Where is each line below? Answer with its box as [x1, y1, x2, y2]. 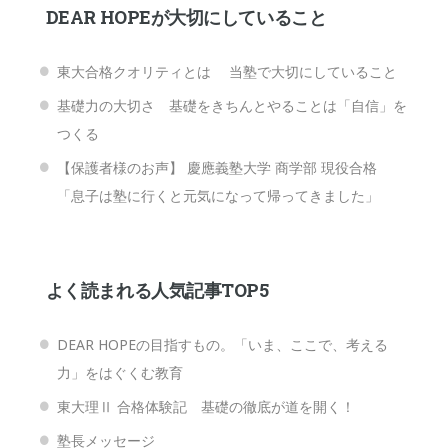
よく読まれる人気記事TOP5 [45, 278, 269, 303]
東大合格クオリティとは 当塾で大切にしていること [56, 61, 397, 81]
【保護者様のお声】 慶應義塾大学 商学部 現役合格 [56, 157, 377, 177]
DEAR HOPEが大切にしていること [45, 4, 327, 29]
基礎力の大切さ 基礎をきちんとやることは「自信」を [56, 95, 407, 115]
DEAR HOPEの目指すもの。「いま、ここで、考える [56, 335, 388, 355]
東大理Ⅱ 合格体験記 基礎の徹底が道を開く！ [56, 397, 355, 417]
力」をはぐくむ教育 [56, 363, 183, 383]
